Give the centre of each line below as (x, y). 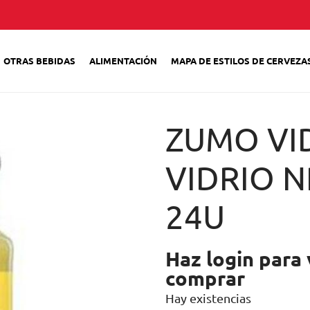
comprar (205, 278)
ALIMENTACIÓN (123, 61)
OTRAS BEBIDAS (39, 61)
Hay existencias (208, 298)
